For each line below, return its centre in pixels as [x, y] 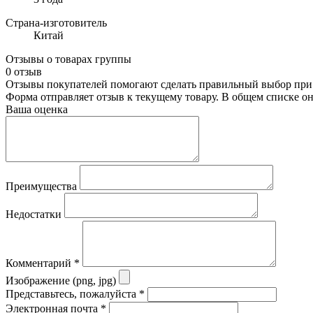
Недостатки [34, 214]
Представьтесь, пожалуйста [72, 294]
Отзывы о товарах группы [68, 59]
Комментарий [40, 263]
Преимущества [41, 187]
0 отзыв [24, 72]
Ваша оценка [37, 110]
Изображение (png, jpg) [61, 281]
